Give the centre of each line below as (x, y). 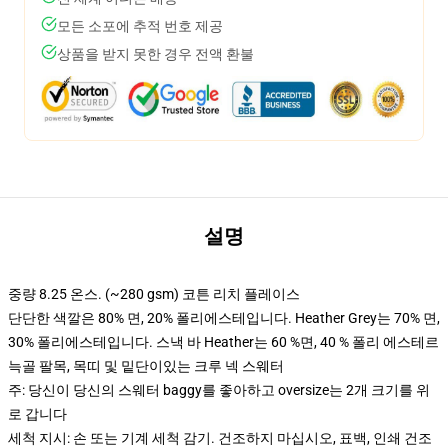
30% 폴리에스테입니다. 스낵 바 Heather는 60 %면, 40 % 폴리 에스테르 (223, 342)
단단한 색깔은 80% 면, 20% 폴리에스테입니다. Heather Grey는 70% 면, (224, 318)
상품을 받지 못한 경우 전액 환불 (155, 54)
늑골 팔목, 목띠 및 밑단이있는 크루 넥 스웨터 (146, 366)
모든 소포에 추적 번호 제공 (140, 26)
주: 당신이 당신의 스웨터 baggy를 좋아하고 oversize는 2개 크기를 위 (219, 390)
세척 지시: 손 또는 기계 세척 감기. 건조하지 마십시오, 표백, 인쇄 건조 (220, 438)
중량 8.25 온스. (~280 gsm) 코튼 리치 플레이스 (154, 294)
